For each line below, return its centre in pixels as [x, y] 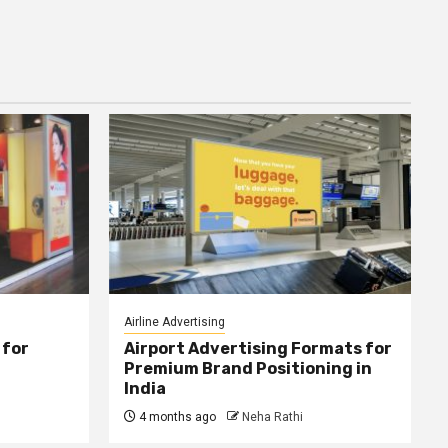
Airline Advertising [174, 322]
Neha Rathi [272, 417]
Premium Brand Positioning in [247, 368]
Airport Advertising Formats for [257, 348]
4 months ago [175, 417]
